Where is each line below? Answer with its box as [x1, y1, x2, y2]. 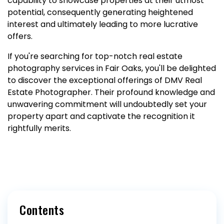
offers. [7, 30, 32, 42]
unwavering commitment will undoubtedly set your [7, 98, 207, 110]
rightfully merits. [7, 122, 71, 134]
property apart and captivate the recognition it [7, 110, 195, 122]
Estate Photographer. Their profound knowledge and [7, 86, 215, 98]
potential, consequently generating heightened [7, 6, 193, 18]
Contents [19, 200, 64, 218]
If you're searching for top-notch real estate [7, 50, 182, 62]
